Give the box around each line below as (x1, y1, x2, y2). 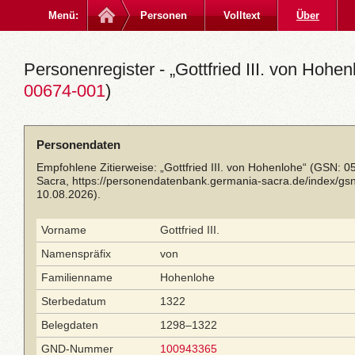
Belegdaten (41, 319, 98, 331)
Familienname (41, 271, 113, 284)
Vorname (41, 223, 86, 236)
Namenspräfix (41, 247, 111, 260)
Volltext (223, 10, 260, 21)
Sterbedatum (41, 295, 106, 307)
